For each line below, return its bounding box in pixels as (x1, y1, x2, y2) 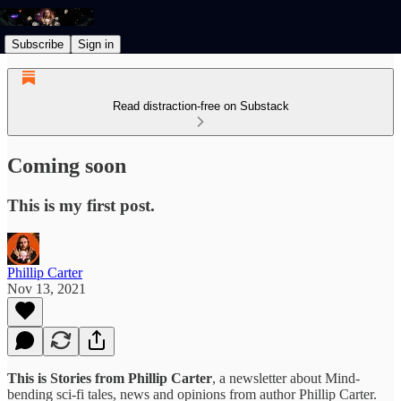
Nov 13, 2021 (7, 280, 86, 296)
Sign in (78, 37, 114, 51)
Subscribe (12, 37, 64, 51)
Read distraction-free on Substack (112, 99, 289, 113)
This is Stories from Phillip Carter (7, 370, 212, 386)
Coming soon (7, 153, 126, 177)
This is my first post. (7, 195, 155, 215)
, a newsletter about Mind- (212, 370, 360, 386)
